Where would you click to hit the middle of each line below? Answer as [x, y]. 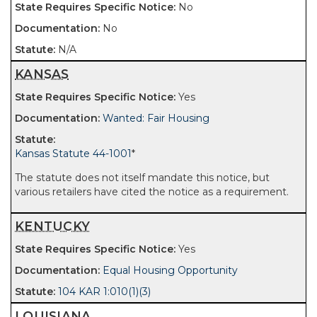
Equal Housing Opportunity [170, 270]
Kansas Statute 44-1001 [73, 154]
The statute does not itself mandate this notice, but [142, 178]
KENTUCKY [53, 226]
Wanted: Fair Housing [156, 118]
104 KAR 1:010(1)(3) [104, 292]
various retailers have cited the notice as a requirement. [152, 192]
